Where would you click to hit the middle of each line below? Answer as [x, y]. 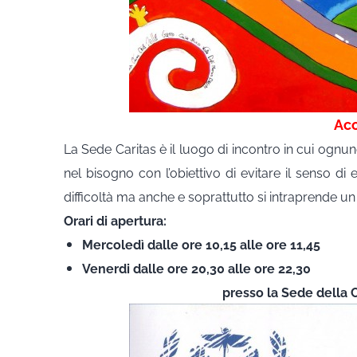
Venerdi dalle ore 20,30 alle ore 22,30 [196, 269]
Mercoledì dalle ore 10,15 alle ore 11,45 [201, 245]
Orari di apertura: [115, 221]
